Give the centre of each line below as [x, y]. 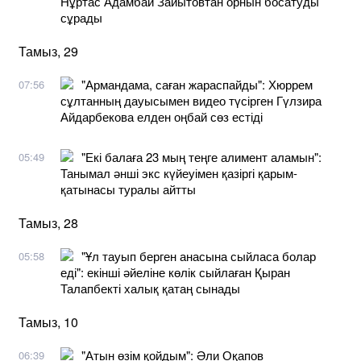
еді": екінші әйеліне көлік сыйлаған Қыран [175, 272]
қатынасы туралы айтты [128, 189]
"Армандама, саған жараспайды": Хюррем [197, 84]
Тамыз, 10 [48, 322]
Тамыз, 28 [48, 222]
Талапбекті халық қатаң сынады [150, 288]
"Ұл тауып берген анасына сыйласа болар [199, 255]
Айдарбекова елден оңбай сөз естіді [162, 116]
